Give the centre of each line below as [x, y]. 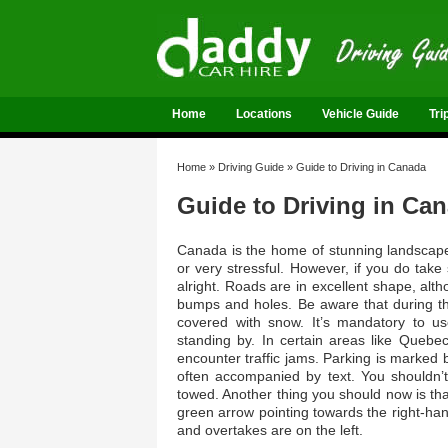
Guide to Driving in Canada [361, 167]
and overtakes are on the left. [270, 430]
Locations [264, 114]
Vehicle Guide [360, 114]
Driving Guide [251, 167]
